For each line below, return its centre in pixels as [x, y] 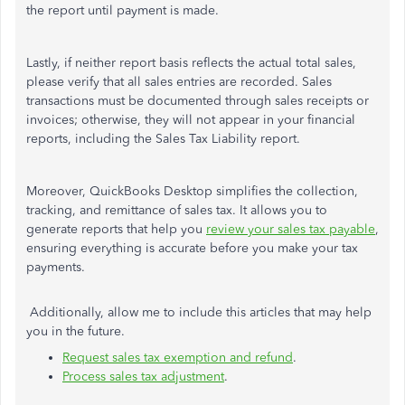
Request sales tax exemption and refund [178, 358]
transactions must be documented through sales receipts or [198, 101]
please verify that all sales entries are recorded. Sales [179, 82]
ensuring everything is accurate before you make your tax [192, 249]
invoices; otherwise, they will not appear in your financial [191, 120]
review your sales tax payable [291, 230]
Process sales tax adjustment [143, 377]
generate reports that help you [116, 230]
